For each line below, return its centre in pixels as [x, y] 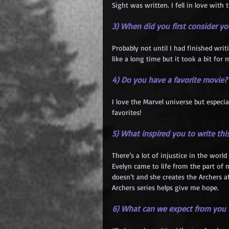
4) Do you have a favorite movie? [170, 80]
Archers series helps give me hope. [165, 187]
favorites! [127, 112]
